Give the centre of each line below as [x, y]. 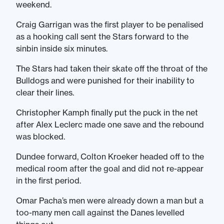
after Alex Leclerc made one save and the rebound [110, 124]
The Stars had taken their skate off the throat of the [112, 68]
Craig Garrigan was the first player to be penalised [110, 24]
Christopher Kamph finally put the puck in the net [107, 112]
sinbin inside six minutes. [62, 48]
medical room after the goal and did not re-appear [110, 168]
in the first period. [48, 180]
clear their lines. [45, 92]
